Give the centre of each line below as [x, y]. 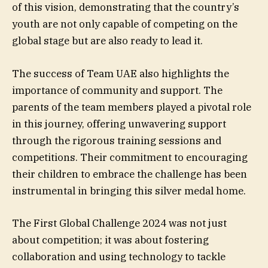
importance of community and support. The [117, 90]
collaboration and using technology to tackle [119, 256]
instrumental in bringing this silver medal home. [129, 191]
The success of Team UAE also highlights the [121, 73]
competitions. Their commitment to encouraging [130, 157]
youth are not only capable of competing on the [125, 24]
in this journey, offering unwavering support [119, 124]
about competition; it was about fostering [110, 240]
